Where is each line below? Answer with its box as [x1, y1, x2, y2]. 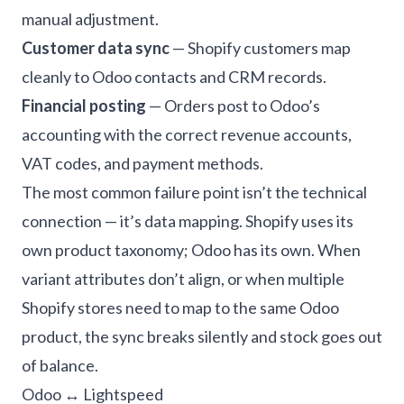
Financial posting [22, 96, 146, 115]
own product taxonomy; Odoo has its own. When [22, 240, 361, 260]
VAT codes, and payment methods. [22, 153, 263, 173]
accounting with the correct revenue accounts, [22, 124, 352, 144]
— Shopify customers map [170, 38, 351, 58]
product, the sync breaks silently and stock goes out [22, 326, 382, 346]
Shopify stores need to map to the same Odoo [22, 298, 339, 317]
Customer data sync [22, 38, 170, 58]
